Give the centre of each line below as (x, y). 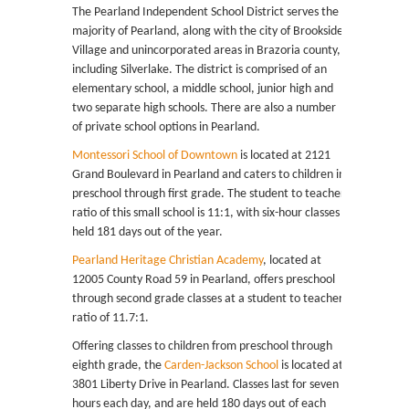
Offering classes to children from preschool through (202, 346)
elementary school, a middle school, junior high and (203, 89)
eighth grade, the (118, 366)
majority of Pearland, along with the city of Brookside (208, 31)
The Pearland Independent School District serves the (205, 12)
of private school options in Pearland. (166, 127)
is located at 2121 (284, 156)
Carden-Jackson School (221, 366)
